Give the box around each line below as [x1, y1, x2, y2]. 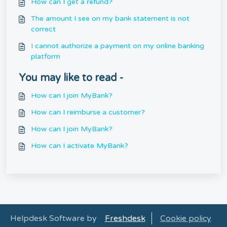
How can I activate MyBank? [31, 141, 128, 150]
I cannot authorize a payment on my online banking [31, 42, 204, 50]
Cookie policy [160, 213, 211, 223]
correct [31, 25, 56, 33]
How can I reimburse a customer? [31, 108, 145, 117]
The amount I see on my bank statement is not [31, 14, 190, 23]
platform [31, 52, 60, 61]
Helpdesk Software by [10, 213, 97, 223]
